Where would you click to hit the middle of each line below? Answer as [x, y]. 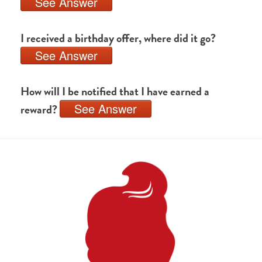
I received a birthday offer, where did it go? [118, 38]
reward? [40, 109]
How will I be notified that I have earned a [115, 91]
